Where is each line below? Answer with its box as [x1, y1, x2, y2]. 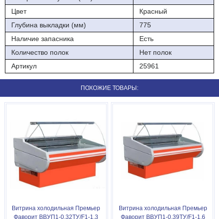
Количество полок [11, 48, 68, 56]
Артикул [11, 62, 37, 70]
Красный [139, 7, 167, 15]
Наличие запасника [11, 34, 74, 43]
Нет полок [139, 48, 172, 56]
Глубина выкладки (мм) [11, 21, 86, 29]
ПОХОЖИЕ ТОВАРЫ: [81, 84, 138, 91]
